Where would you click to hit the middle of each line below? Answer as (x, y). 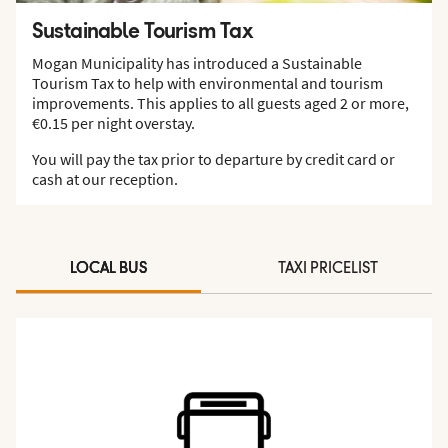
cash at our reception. (105, 178)
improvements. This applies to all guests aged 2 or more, (220, 102)
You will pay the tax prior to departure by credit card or (213, 158)
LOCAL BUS (108, 268)
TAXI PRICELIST (328, 268)
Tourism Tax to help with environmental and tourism (207, 82)
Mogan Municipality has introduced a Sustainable (197, 62)
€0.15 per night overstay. (113, 122)
